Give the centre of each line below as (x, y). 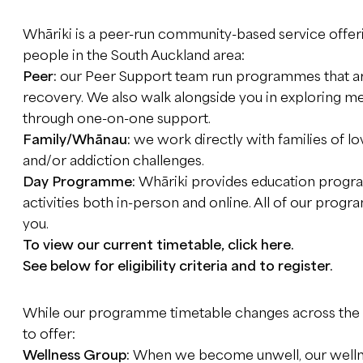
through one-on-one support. (116, 119)
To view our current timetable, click (141, 245)
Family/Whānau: (78, 140)
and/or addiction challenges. (113, 161)
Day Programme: (80, 182)
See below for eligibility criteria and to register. (177, 266)
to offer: (49, 334)
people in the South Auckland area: (133, 56)
